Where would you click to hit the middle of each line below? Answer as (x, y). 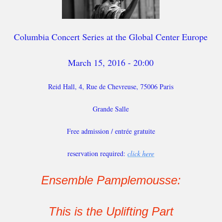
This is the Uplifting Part (111, 211)
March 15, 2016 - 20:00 (111, 62)
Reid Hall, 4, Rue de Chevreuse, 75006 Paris (111, 86)
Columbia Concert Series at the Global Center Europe (111, 37)
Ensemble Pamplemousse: (111, 180)
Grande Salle (111, 109)
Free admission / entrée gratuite (111, 131)
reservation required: (98, 153)
